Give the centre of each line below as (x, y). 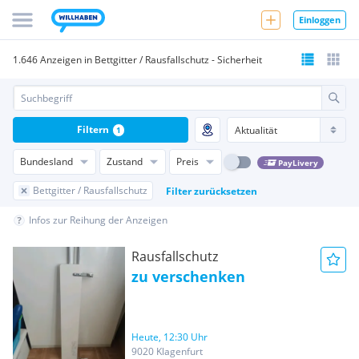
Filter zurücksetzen (212, 191)
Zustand (125, 161)
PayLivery (298, 162)
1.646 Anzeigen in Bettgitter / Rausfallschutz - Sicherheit (137, 59)
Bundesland (46, 161)
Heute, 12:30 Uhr (169, 337)
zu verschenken (188, 276)
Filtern (93, 129)
